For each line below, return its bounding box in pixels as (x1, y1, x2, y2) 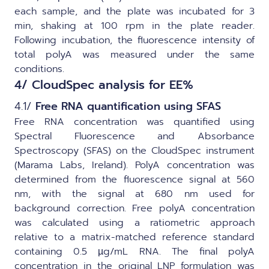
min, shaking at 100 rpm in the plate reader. (14, 18, 255, 33)
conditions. (14, 61, 64, 76)
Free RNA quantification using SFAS (35, 97, 221, 115)
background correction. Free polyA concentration (14, 201, 255, 216)
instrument (201, 143, 255, 158)
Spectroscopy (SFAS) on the (14, 143, 152, 158)
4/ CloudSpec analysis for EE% (14, 75, 193, 94)
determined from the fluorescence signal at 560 (14, 172, 255, 187)
